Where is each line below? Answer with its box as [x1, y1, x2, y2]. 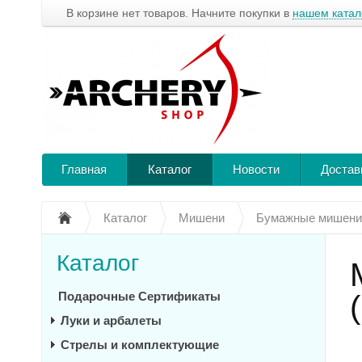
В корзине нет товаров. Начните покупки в [66, 6, 293, 19]
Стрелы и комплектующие [61, 338, 219, 351]
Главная [61, 162, 107, 176]
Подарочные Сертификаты [58, 289, 221, 303]
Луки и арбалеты [61, 314, 162, 327]
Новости [233, 162, 280, 176]
